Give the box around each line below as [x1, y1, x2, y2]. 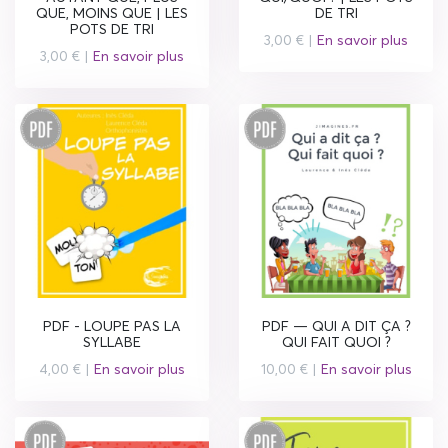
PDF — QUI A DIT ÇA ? [261, 316, 411, 335]
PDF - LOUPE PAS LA [43, 316, 181, 335]
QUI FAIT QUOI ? [281, 332, 391, 351]
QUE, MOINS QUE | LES [36, 3, 188, 22]
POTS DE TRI [70, 19, 154, 38]
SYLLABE [83, 332, 141, 351]
